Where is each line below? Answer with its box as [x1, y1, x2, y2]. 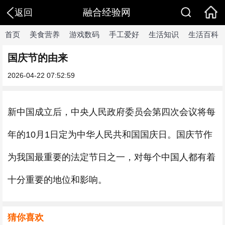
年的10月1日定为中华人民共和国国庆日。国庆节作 [8, 130, 212, 140]
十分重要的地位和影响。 [8, 175, 107, 185]
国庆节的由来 [8, 52, 68, 63]
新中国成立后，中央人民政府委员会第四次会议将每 [8, 107, 215, 117]
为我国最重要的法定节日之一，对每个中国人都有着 [8, 152, 215, 162]
